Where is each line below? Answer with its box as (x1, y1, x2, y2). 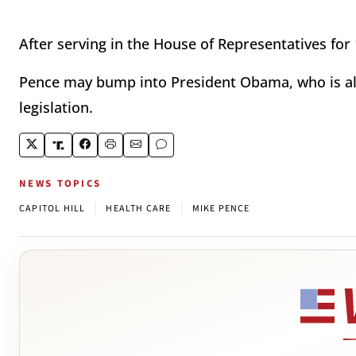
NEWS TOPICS (19, 176, 102, 192)
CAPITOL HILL (19, 202, 86, 216)
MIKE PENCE (192, 202, 250, 216)
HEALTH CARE (106, 202, 172, 216)
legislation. (19, 98, 93, 118)
